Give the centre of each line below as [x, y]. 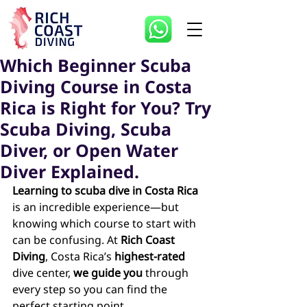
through [167, 273]
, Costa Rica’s [80, 256]
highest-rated [151, 256]
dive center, [43, 273]
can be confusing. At [66, 240]
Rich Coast [149, 240]
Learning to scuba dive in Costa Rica [105, 191]
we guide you [108, 273]
